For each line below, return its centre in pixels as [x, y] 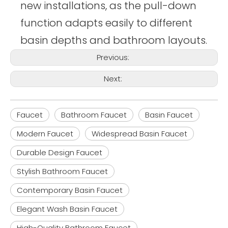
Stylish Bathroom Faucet [62, 172]
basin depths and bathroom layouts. [114, 40]
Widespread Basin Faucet [139, 134]
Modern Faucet [45, 134]
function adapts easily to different [106, 23]
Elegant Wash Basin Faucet [67, 209]
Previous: [114, 58]
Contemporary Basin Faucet [70, 190]
